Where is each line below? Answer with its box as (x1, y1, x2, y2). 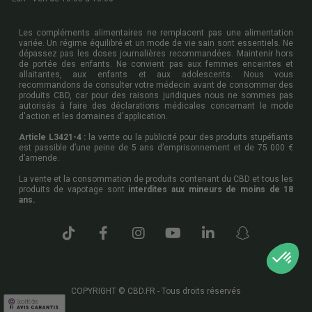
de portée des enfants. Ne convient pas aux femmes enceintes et (18, 59, 294, 70)
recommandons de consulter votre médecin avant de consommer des (18, 80, 294, 91)
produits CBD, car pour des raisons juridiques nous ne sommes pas (18, 91, 294, 101)
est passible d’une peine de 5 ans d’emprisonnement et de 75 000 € (18, 143, 294, 153)
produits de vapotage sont (18, 185, 129, 195)
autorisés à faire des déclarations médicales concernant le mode (18, 101, 294, 111)
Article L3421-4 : (18, 132, 86, 143)
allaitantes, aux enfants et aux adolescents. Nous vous (18, 70, 294, 80)
